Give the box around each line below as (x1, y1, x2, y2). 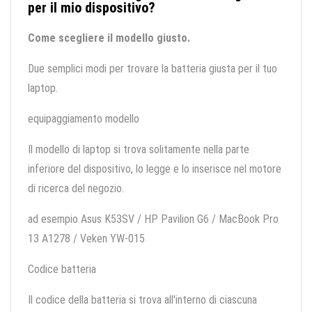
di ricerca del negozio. (28, 182, 124, 196)
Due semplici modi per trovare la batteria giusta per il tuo (28, 62, 277, 76)
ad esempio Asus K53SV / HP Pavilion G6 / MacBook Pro (28, 212, 279, 226)
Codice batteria (28, 263, 96, 276)
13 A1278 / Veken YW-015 (28, 232, 145, 246)
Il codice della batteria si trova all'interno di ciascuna (28, 293, 257, 307)
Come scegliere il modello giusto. (28, 31, 190, 45)
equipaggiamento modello (28, 112, 139, 126)
